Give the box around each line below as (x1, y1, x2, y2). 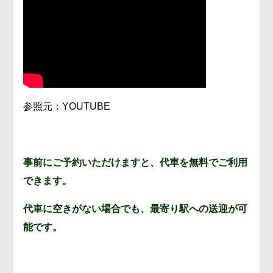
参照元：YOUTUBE (23, 101, 111, 112)
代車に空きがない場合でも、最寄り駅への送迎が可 (23, 204, 248, 214)
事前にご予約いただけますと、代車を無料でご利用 (23, 157, 248, 168)
